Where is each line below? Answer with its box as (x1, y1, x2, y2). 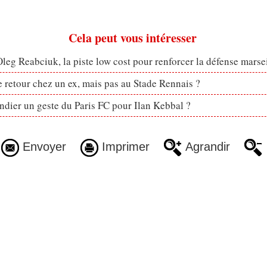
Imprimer (98, 140, 150, 154)
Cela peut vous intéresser (68, 29, 197, 47)
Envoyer (18, 140, 66, 154)
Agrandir (181, 140, 230, 154)
